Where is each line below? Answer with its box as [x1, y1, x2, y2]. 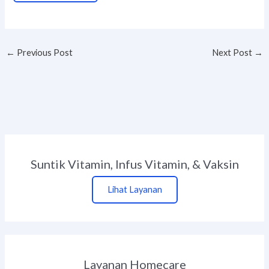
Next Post [212, 47, 255, 58]
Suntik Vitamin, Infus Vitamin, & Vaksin [30, 157, 239, 172]
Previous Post [14, 47, 73, 58]
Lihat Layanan [107, 184, 162, 195]
